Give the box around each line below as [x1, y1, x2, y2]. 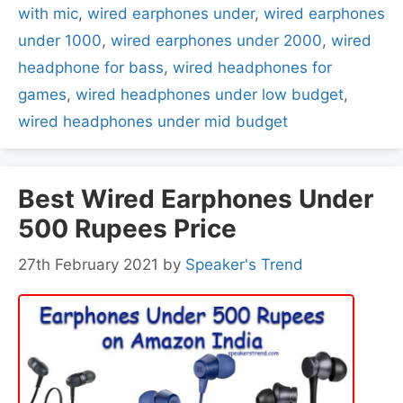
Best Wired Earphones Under [18, 183, 373, 214]
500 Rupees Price [18, 212, 237, 244]
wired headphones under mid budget [18, 112, 288, 130]
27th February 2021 [18, 255, 158, 274]
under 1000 [18, 31, 102, 49]
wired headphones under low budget [76, 85, 344, 103]
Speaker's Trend [185, 255, 303, 274]
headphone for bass [18, 58, 164, 76]
